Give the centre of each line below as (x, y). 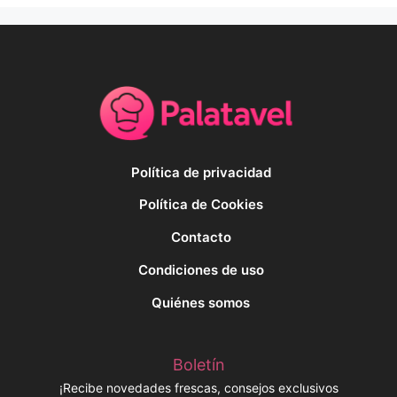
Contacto (201, 237)
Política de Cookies (201, 205)
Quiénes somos (201, 302)
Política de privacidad (201, 172)
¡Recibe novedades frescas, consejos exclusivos (198, 387)
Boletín (198, 364)
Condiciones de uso (201, 270)
